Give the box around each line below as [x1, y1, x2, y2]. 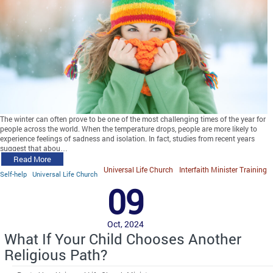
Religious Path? [4, 244, 107, 264]
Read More [13, 153, 51, 165]
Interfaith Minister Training [179, 164, 267, 174]
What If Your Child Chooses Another [4, 229, 241, 249]
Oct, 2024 [107, 218, 144, 230]
